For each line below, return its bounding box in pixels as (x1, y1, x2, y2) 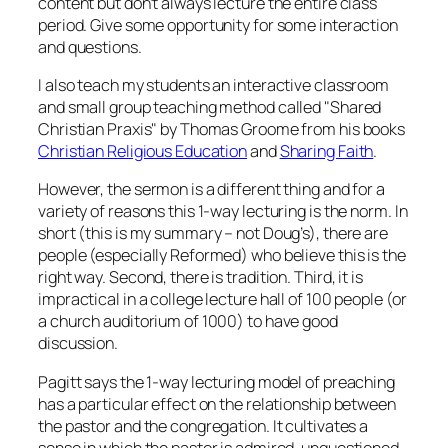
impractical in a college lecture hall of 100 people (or (38, 288, 407, 311)
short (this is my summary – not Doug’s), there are (38, 222, 388, 245)
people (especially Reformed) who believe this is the (38, 244, 406, 267)
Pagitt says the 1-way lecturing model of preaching (38, 370, 395, 393)
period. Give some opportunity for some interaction (38, 13, 398, 36)
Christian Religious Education (38, 140, 248, 163)
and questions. (38, 35, 142, 58)
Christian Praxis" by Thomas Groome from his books (38, 118, 406, 141)
